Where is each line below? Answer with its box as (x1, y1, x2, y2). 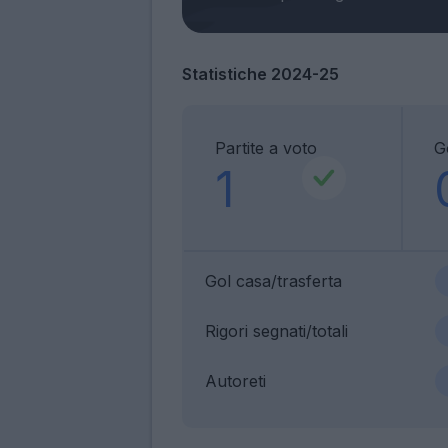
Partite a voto (215, 137, 317, 158)
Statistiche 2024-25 (182, 63, 339, 84)
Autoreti (205, 370, 266, 391)
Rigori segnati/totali (205, 320, 348, 341)
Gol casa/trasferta (205, 270, 342, 291)
